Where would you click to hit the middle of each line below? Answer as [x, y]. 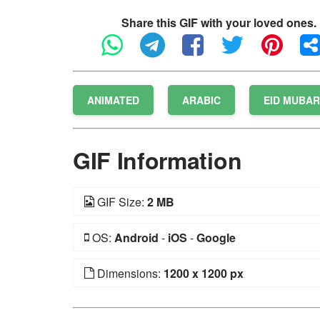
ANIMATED [113, 100]
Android [136, 237]
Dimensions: [129, 273]
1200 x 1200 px [204, 273]
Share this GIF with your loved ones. [219, 22]
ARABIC [201, 100]
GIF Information [157, 160]
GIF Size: [121, 201]
